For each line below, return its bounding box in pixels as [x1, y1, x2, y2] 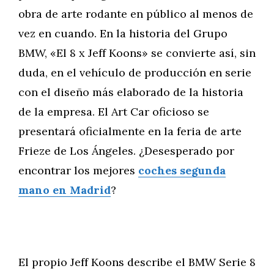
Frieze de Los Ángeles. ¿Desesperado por [18, 144, 234, 158]
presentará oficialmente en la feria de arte [18, 124, 242, 138]
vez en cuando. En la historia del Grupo [18, 26, 228, 40]
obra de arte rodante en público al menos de [18, 7, 253, 21]
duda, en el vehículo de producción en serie [18, 65, 251, 80]
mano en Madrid [18, 183, 111, 197]
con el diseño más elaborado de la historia [18, 85, 243, 99]
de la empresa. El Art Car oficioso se [18, 105, 209, 119]
